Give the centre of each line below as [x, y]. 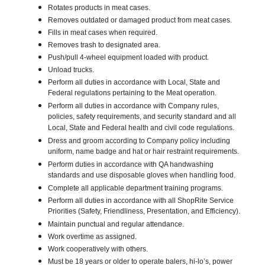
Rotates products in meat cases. [99, 8]
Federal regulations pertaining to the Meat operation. [132, 94]
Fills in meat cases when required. [103, 33]
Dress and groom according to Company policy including [139, 141]
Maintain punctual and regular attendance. [116, 224]
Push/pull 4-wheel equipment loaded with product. [129, 58]
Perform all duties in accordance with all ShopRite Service [141, 201]
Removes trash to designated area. [104, 45]
